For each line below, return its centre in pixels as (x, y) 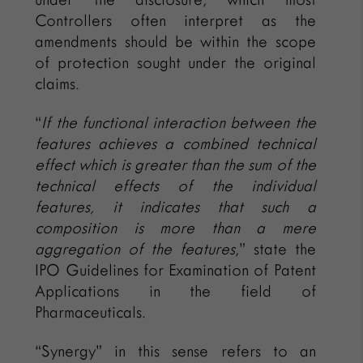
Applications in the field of (175, 291)
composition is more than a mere (175, 228)
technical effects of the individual (175, 186)
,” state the (275, 249)
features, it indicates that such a (175, 207)
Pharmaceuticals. (91, 312)
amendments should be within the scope (175, 41)
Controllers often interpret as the (175, 20)
